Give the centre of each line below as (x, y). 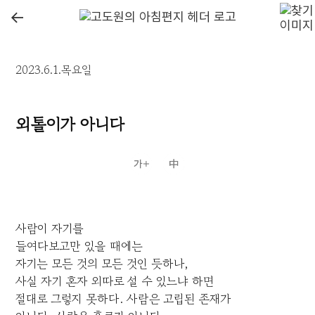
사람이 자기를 (50, 229)
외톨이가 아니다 (70, 124)
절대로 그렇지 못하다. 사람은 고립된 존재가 (123, 299)
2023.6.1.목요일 (54, 70)
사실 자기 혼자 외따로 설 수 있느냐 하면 (115, 281)
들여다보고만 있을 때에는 (79, 246)
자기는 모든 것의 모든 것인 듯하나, (102, 264)
